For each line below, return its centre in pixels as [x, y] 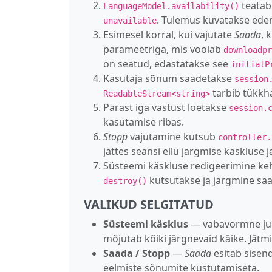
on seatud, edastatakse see [167, 63]
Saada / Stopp [137, 253]
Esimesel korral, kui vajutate [169, 34]
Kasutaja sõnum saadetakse [169, 78]
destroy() [125, 181]
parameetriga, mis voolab [163, 49]
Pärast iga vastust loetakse [166, 107]
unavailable [130, 20]
